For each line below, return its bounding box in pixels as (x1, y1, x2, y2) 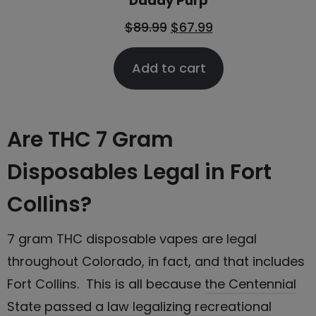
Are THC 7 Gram (7, 124, 174, 154)
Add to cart (131, 59, 206, 77)
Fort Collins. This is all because (7, 274, 205, 293)
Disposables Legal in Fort (7, 157, 272, 187)
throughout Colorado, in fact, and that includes (7, 252, 305, 270)
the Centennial (205, 274, 296, 293)
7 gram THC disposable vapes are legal (7, 229, 257, 248)
